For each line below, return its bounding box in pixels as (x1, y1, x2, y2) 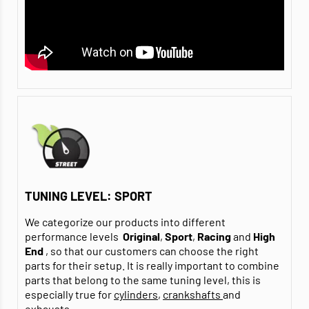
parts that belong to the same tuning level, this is (25, 273, 261, 287)
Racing (197, 230, 231, 243)
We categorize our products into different (25, 215, 226, 229)
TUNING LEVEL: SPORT (25, 188, 152, 204)
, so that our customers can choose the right (46, 244, 259, 258)
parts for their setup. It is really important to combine (25, 259, 279, 272)
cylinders (114, 288, 158, 301)
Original (123, 230, 160, 243)
